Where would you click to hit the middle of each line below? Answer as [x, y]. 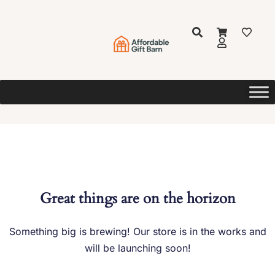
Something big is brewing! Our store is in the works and [137, 231]
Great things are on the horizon [137, 198]
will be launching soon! [137, 248]
